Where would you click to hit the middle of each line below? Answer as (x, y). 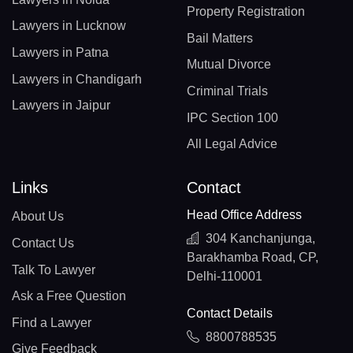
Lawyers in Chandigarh (77, 79)
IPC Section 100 (232, 117)
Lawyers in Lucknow (69, 26)
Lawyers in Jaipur (61, 106)
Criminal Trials (227, 91)
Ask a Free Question (69, 296)
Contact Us (43, 243)
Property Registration (245, 12)
